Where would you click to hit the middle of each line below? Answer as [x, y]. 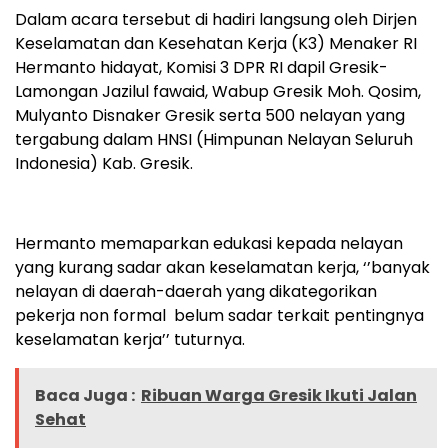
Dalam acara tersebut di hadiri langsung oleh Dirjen [216, 19]
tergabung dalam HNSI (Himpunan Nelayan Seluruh [214, 139]
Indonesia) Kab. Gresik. [104, 163]
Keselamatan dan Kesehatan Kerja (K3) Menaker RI [216, 43]
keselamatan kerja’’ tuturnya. [130, 339]
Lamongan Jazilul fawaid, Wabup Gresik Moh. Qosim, [218, 91]
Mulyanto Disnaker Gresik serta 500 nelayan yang [210, 115]
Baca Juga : [85, 395]
